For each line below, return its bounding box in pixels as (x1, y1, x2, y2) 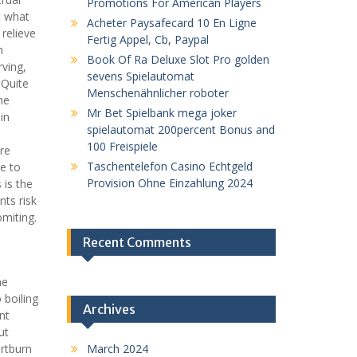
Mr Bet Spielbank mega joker (86, 104, 237, 120)
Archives (82, 300, 135, 317)
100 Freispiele (86, 138, 158, 154)
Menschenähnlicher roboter (86, 84, 229, 100)
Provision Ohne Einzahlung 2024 (86, 175, 253, 190)
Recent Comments (82, 233, 191, 250)
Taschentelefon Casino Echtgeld (86, 158, 253, 174)
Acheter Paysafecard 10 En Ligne (86, 14, 257, 30)
